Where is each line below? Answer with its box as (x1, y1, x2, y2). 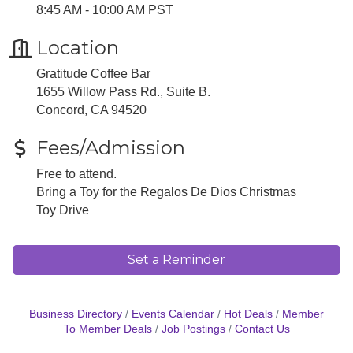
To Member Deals (63, 322, 152, 335)
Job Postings (161, 322, 225, 335)
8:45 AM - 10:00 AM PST (36, 2, 173, 17)
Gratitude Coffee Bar (36, 66, 150, 80)
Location (36, 35, 119, 59)
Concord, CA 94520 (36, 102, 147, 117)
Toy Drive (36, 203, 89, 217)
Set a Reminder (128, 251, 225, 267)
